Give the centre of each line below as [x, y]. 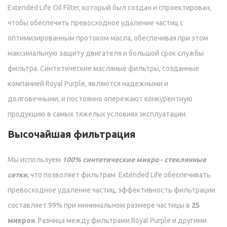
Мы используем [35, 160]
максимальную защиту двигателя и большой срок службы [106, 53]
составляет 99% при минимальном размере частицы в [100, 205]
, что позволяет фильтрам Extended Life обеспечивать [119, 175]
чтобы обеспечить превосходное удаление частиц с [96, 23]
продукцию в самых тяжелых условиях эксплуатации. [97, 114]
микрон [21, 221]
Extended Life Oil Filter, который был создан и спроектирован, [109, 8]
